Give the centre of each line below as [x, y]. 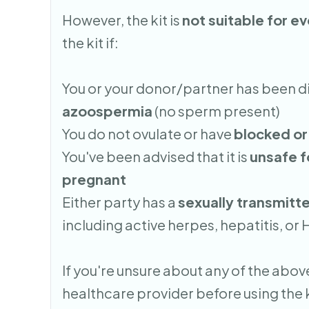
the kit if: [91, 42]
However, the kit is [122, 19]
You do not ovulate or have [148, 133]
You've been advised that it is [156, 156]
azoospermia [108, 110]
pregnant [94, 179]
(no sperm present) [217, 110]
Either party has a [120, 201]
